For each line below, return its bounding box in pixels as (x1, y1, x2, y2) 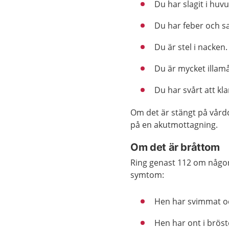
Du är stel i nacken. (154, 41, 228, 53)
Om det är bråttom (130, 141, 220, 153)
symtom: (130, 169, 165, 180)
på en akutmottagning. (130, 119, 218, 130)
